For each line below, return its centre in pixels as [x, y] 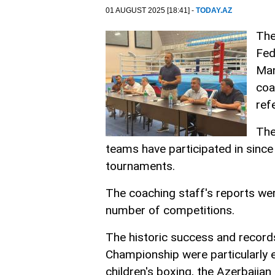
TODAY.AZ [214, 10]
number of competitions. [170, 210]
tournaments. [140, 166]
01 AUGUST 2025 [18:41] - [151, 10]
